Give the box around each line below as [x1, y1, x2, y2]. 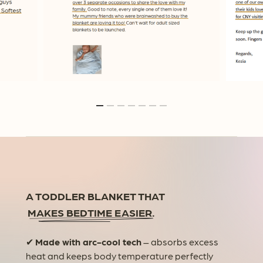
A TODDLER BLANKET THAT [25, 190, 165, 203]
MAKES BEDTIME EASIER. [27, 206, 155, 219]
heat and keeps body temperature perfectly [25, 250, 213, 262]
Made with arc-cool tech [35, 236, 141, 248]
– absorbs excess [141, 236, 218, 248]
